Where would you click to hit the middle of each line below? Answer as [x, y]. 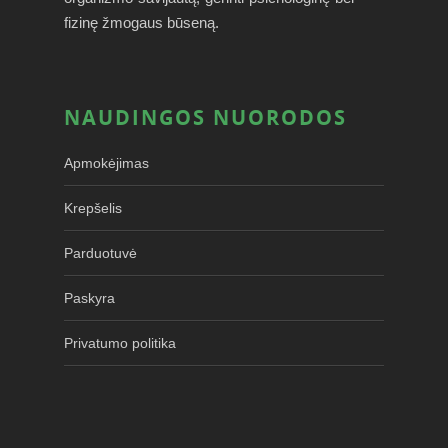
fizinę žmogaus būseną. [141, 22]
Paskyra [89, 297]
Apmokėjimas [106, 162]
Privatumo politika [120, 342]
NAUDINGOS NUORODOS [205, 117]
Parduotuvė [100, 252]
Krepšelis [93, 207]
